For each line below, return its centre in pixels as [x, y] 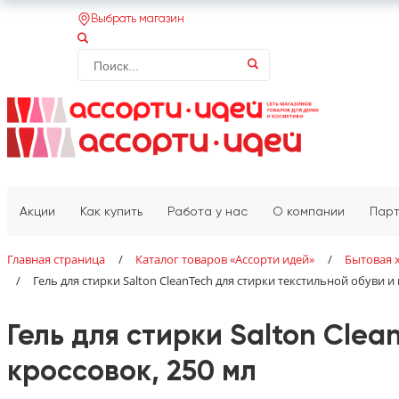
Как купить [111, 212]
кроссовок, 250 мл [132, 373]
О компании [309, 212]
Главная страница [56, 260]
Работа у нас [208, 212]
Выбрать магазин [138, 19]
